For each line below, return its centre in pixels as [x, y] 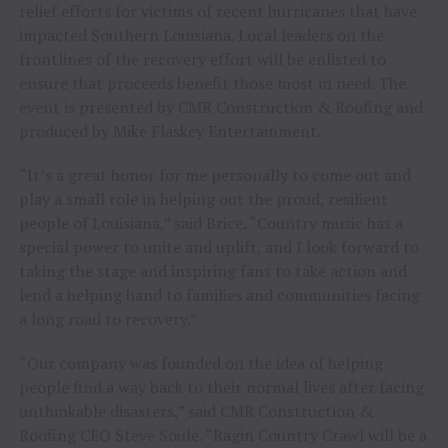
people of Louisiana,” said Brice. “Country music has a [210, 222]
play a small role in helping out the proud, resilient [203, 198]
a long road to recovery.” [107, 318]
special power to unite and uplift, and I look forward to [218, 246]
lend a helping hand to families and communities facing [219, 294]
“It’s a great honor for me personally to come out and [214, 174]
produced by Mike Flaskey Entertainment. [169, 130]
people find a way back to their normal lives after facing [221, 386]
